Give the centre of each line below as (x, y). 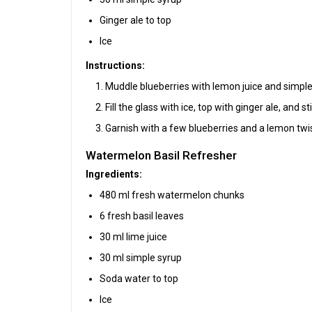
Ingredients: (114, 174)
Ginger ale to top (135, 20)
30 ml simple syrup (141, 257)
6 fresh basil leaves (142, 216)
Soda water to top (139, 278)
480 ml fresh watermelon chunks (172, 195)
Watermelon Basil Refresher (161, 155)
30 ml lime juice (133, 236)
